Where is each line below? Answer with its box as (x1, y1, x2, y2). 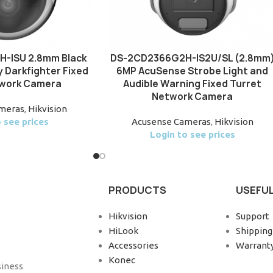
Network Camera (152, 90, 233, 103)
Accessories (108, 239, 158, 250)
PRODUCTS (108, 183, 166, 197)
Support (235, 210, 269, 221)
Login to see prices (149, 129, 235, 140)
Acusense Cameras (131, 116, 211, 127)
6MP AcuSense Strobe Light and (116, 64, 269, 77)
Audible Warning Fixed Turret (123, 77, 262, 90)
